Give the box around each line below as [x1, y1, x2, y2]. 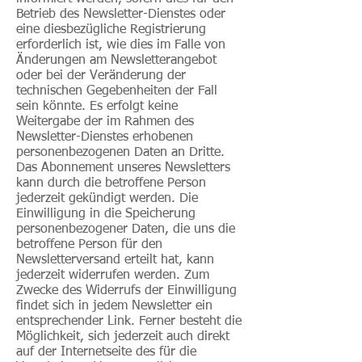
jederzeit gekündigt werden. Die [16, 192, 198, 205]
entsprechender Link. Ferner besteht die [16, 315, 242, 328]
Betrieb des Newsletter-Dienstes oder [16, 8, 225, 21]
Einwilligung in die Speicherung [16, 208, 196, 221]
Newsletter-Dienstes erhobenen [16, 131, 193, 144]
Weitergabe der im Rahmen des [16, 116, 194, 128]
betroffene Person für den [16, 238, 162, 251]
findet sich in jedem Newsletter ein [16, 300, 213, 313]
